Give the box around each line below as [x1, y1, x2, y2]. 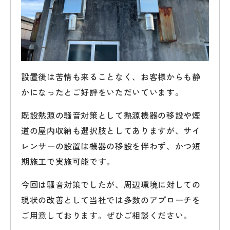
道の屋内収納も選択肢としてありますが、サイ [21, 124, 201, 137]
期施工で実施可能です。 [21, 155, 116, 167]
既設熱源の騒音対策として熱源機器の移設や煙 [21, 109, 201, 121]
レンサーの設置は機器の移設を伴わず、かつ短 [21, 140, 201, 152]
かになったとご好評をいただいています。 [21, 86, 184, 98]
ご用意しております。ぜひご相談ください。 [21, 209, 192, 221]
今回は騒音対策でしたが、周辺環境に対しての [21, 178, 201, 190]
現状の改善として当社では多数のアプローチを [21, 194, 201, 206]
